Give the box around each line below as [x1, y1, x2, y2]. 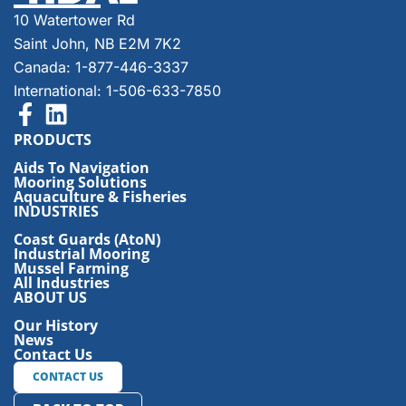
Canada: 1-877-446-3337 [14, 58, 188, 77]
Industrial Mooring [14, 244, 150, 265]
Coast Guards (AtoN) [14, 229, 160, 250]
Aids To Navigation [14, 158, 150, 179]
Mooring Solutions [14, 172, 147, 193]
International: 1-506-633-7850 [14, 82, 221, 101]
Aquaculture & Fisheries [14, 187, 187, 208]
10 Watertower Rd [14, 11, 135, 30]
